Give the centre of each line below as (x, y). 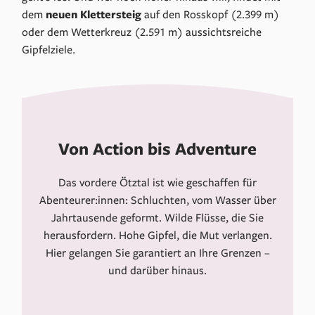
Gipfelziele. (49, 50)
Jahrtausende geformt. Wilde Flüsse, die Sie (157, 217)
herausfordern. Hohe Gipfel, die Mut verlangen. (157, 234)
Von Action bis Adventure (157, 148)
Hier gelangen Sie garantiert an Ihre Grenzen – (157, 252)
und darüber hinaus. (157, 270)
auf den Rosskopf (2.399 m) (211, 14)
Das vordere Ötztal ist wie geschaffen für (157, 182)
